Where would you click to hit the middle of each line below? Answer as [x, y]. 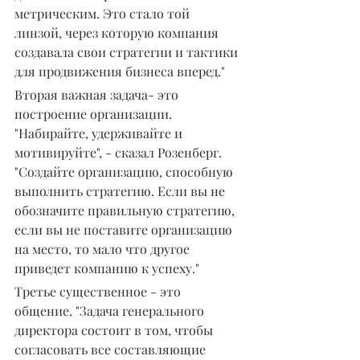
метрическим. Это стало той [104, 13]
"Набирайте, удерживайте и [100, 133]
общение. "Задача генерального [111, 310]
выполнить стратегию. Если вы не [121, 190]
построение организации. [95, 113]
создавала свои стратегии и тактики [128, 51]
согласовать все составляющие [112, 349]
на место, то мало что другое [104, 248]
